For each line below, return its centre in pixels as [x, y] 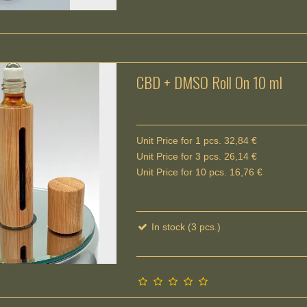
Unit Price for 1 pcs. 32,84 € [197, 140]
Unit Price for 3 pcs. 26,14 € [197, 156]
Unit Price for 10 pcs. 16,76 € [200, 172]
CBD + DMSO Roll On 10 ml [210, 83]
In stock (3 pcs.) [185, 226]
